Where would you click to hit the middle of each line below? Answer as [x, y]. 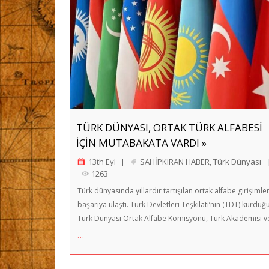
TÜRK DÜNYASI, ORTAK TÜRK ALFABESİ [169, 127]
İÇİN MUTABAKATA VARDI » [141, 142]
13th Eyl [102, 161]
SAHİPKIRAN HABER [175, 161]
